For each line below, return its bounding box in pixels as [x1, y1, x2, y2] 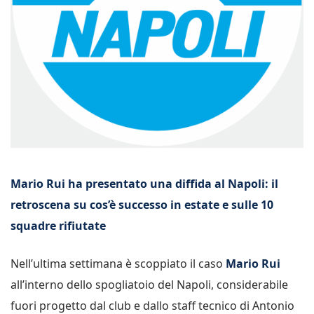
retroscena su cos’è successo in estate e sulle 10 [11, 197, 273, 212]
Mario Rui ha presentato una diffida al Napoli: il [11, 176, 278, 191]
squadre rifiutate [11, 218, 106, 233]
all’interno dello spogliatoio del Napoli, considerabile [11, 277, 288, 292]
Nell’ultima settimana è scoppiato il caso [11, 256, 226, 271]
